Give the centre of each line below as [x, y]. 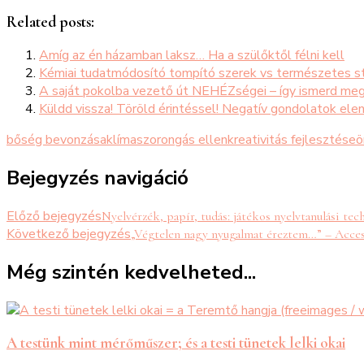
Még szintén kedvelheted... [131, 272]
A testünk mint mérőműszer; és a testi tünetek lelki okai [176, 343]
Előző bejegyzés [54, 216]
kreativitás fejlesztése [292, 139]
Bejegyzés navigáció [97, 178]
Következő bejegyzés [69, 234]
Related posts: [50, 22]
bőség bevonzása [56, 139]
